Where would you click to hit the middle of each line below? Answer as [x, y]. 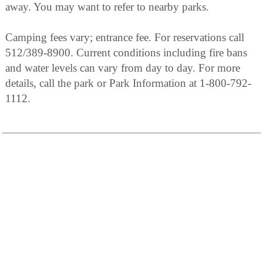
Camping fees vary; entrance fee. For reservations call [125, 38]
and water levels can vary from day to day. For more [123, 68]
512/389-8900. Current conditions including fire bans [126, 53]
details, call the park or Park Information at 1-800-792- [128, 83]
